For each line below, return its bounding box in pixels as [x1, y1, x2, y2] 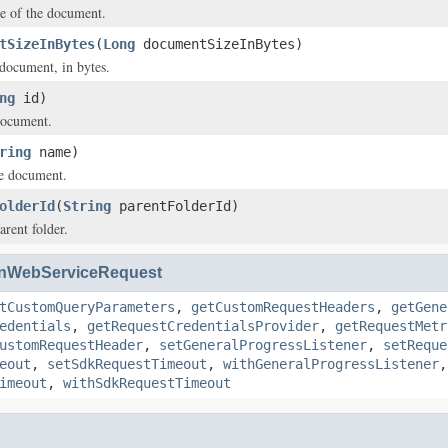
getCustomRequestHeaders [191, 299, 375, 315]
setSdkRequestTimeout [47, 356, 207, 372]
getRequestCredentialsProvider [87, 318, 319, 334]
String [63, 198, 111, 214]
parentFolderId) [111, 198, 239, 214]
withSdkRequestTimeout [63, 375, 231, 391]
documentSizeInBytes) [135, 36, 303, 52]
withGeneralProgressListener [223, 356, 439, 372]
